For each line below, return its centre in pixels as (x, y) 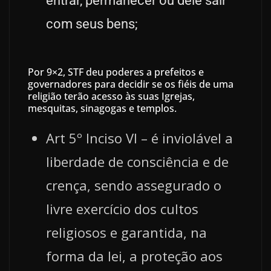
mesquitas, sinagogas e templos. (102, 108)
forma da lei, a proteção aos (134, 256)
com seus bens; (92, 24)
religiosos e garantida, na (126, 232)
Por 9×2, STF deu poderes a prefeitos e (116, 72)
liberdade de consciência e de (137, 161)
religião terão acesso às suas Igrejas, (111, 96)
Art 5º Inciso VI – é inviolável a (139, 138)
